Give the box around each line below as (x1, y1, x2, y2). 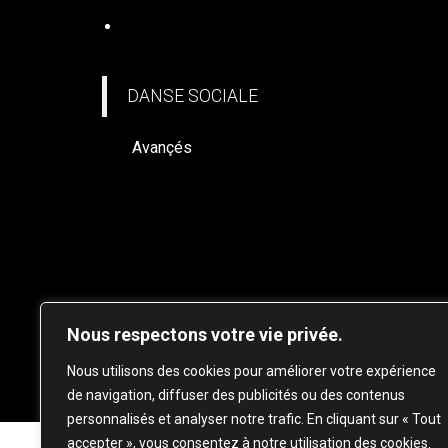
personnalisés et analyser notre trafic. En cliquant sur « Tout (67, 411, 441, 427)
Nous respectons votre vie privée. (67, 324, 343, 345)
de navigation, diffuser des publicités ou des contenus (67, 387, 405, 403)
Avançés (132, 138, 192, 157)
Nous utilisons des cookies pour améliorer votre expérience (67, 363, 436, 379)
